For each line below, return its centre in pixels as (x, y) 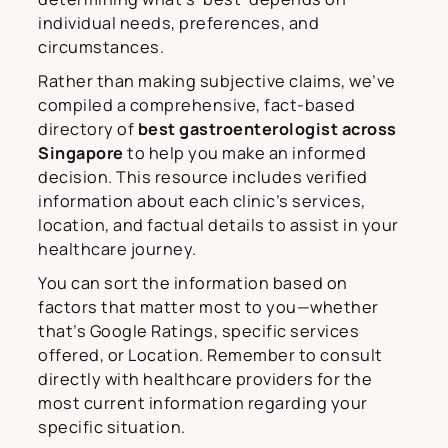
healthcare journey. (119, 248)
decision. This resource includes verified (203, 176)
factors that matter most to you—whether (208, 306)
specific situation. (112, 426)
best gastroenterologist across (267, 128)
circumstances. (103, 46)
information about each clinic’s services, (202, 200)
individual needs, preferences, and (178, 22)
